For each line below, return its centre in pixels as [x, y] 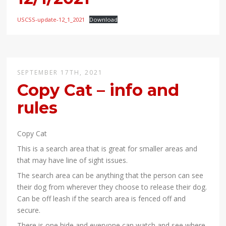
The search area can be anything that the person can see [110, 176]
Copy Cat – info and [98, 90]
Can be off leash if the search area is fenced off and [102, 199]
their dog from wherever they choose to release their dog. [112, 187]
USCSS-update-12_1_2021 [51, 20]
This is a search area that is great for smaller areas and [107, 149]
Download [103, 20]
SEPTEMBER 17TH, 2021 [60, 73]
